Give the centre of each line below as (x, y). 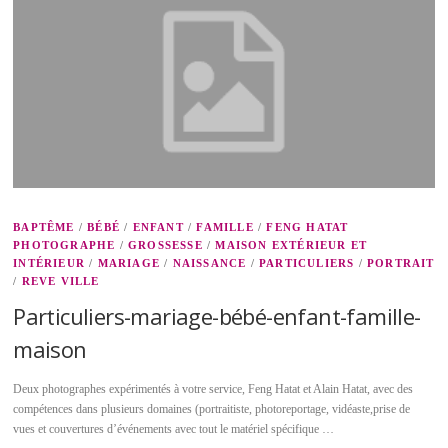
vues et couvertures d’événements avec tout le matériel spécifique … (174, 429)
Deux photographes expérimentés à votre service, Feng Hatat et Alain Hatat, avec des (213, 389)
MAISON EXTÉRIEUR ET (291, 244)
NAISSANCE (209, 262)
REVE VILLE (60, 280)
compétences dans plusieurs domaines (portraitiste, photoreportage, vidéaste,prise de (212, 409)
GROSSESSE (165, 244)
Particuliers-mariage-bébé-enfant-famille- (217, 315)
